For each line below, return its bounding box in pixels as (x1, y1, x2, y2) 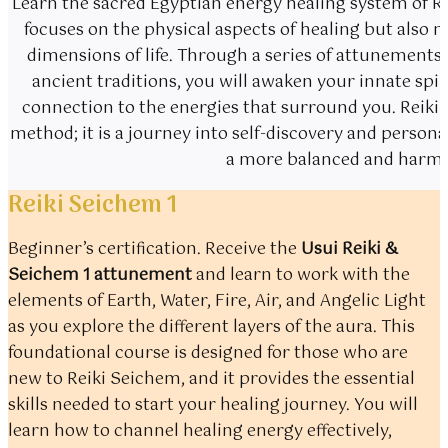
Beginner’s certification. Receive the (8, 236, 301, 263)
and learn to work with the (192, 262, 410, 289)
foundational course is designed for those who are (8, 340, 408, 367)
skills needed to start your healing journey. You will (8, 392, 418, 419)
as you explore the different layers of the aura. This (8, 314, 415, 341)
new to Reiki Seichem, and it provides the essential (8, 366, 415, 393)
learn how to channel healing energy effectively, (8, 418, 392, 445)
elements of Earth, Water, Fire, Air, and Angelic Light (8, 288, 426, 315)
